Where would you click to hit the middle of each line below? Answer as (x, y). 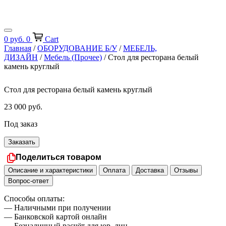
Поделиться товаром (59, 157)
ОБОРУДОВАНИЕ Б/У (77, 48)
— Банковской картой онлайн (55, 217)
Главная (18, 48)
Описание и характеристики (50, 171)
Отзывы (186, 171)
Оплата (114, 171)
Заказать (22, 142)
